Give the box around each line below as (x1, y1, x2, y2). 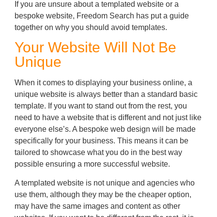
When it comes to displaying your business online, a (15, 78, 192, 87)
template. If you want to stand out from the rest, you (15, 102, 187, 110)
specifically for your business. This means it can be (15, 137, 188, 145)
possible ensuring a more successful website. (15, 160, 170, 169)
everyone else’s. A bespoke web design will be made (15, 125, 196, 134)
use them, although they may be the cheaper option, (15, 190, 191, 199)
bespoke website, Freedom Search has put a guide (15, 12, 189, 20)
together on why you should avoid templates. (15, 23, 167, 32)
